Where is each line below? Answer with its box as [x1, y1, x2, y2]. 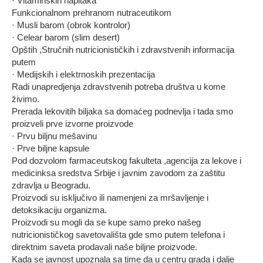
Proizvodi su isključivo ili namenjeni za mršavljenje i [12, 193, 208, 203]
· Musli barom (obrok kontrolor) [12, 20, 130, 30]
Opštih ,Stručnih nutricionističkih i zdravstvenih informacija [12, 45, 234, 55]
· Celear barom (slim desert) [12, 32, 120, 42]
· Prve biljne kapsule [12, 143, 89, 153]
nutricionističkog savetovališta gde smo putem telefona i [12, 230, 225, 240]
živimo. [12, 94, 39, 104]
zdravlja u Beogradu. [12, 180, 90, 190]
